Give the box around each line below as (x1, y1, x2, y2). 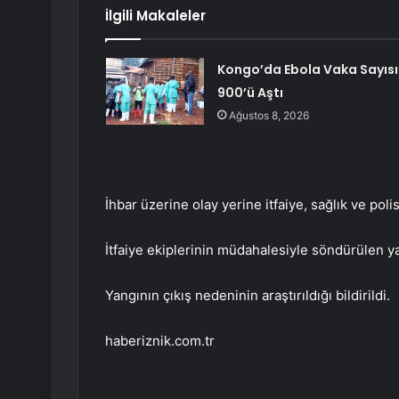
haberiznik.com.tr (105, 332, 215, 350)
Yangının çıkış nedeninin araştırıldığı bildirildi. (105, 287, 390, 305)
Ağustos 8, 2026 (228, 109, 309, 123)
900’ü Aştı (216, 84, 283, 102)
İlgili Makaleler (105, 6, 206, 26)
